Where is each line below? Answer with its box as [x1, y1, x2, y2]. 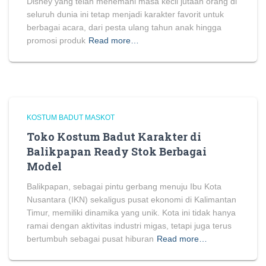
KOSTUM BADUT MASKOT [27, 113, 115, 122]
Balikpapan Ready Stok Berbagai [27, 144, 207, 159]
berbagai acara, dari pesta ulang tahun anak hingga [27, 23, 221, 32]
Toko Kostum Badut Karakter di [27, 129, 201, 144]
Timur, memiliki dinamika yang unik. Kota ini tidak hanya [27, 208, 236, 217]
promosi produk [27, 36, 85, 45]
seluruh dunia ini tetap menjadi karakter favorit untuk [27, 9, 224, 19]
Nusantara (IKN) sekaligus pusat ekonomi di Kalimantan [27, 195, 236, 204]
